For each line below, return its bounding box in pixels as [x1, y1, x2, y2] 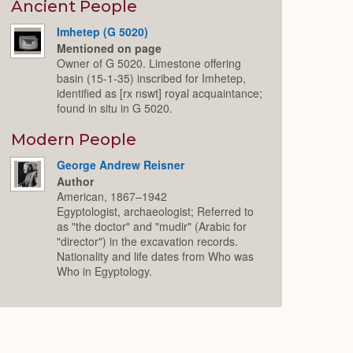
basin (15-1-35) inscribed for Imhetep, [57, 69, 247, 86]
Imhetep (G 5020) [57, 24, 149, 40]
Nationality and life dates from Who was [57, 247, 255, 264]
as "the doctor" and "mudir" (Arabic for [57, 217, 247, 234]
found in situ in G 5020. [57, 99, 173, 116]
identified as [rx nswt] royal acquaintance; [57, 84, 263, 101]
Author [57, 173, 95, 189]
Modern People [11, 130, 137, 150]
